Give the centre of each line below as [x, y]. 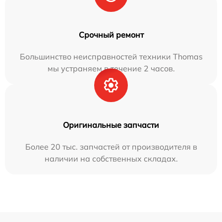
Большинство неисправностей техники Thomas [111, 56]
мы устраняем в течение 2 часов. [111, 68]
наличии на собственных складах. [111, 158]
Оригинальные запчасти [111, 125]
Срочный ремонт [111, 34]
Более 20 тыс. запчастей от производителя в [111, 146]
